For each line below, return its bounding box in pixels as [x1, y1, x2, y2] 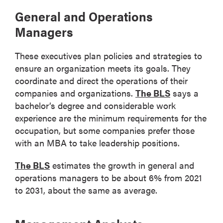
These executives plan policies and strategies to [15, 49, 202, 62]
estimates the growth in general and [50, 158, 194, 171]
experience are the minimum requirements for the [15, 111, 207, 124]
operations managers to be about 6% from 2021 [15, 171, 202, 184]
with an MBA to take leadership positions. [15, 136, 180, 149]
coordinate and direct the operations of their [15, 74, 188, 87]
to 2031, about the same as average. [15, 183, 157, 196]
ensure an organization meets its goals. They [15, 61, 191, 74]
